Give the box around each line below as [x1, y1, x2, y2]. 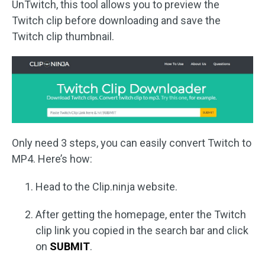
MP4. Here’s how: [12, 152, 92, 165]
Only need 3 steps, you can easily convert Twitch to [12, 136, 251, 149]
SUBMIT [50, 240, 90, 253]
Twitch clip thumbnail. [12, 30, 114, 43]
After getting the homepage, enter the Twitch [35, 208, 246, 221]
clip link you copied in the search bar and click [35, 224, 248, 237]
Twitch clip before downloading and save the [12, 14, 221, 27]
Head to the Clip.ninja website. [35, 180, 177, 193]
